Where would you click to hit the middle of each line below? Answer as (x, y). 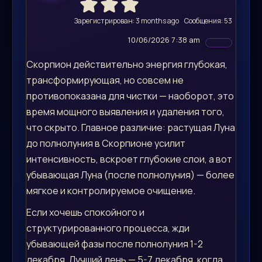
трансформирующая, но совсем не (105, 80)
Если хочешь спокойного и (85, 212)
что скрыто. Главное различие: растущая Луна (131, 127)
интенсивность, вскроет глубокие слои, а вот (129, 159)
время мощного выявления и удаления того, (125, 111)
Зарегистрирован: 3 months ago (127, 20)
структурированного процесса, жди (108, 228)
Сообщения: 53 (208, 20)
